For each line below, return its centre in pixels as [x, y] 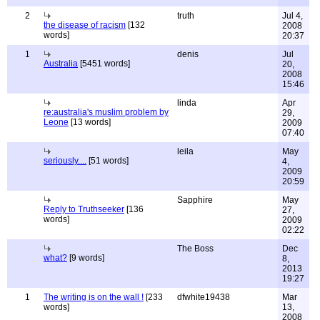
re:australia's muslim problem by [106, 112]
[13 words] [90, 122]
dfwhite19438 [204, 297]
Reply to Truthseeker [84, 209]
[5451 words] [104, 64]
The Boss [195, 249]
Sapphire [195, 200]
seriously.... [65, 161]
